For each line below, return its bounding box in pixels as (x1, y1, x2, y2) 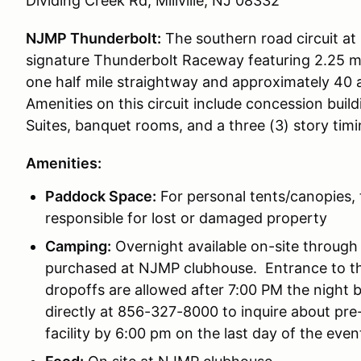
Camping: (45, 238, 111, 255)
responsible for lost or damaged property (45, 210, 327, 226)
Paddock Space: (45, 188, 156, 205)
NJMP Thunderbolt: (26, 30, 161, 47)
